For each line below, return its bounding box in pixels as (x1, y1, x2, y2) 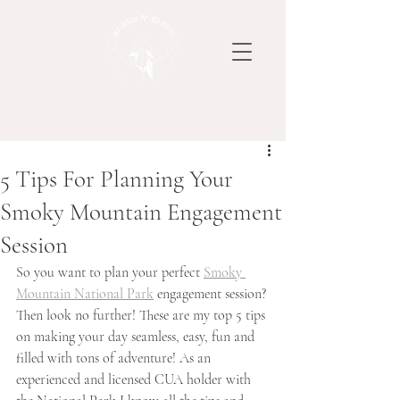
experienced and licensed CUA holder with (16, 371, 254, 388)
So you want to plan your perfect (16, 263, 204, 281)
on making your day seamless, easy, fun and (16, 328, 258, 346)
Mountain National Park (16, 285, 154, 303)
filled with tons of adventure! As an (16, 349, 214, 367)
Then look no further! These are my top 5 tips (16, 306, 269, 324)
